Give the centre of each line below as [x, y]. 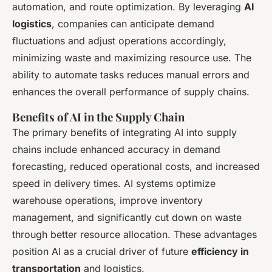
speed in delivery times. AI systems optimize [114, 184]
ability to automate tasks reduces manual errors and [131, 75]
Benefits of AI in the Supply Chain [98, 117]
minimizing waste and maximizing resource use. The [132, 58]
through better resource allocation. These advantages [134, 235]
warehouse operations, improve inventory [107, 201]
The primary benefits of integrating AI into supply [124, 133]
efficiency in [220, 252]
